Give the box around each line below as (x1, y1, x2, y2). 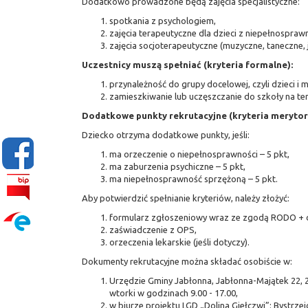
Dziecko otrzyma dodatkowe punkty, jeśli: (82, 130, 250, 140)
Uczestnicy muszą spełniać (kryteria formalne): (82, 60, 293, 69)
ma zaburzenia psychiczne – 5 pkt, (109, 162, 245, 171)
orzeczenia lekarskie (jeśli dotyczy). (109, 237, 250, 247)
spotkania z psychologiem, (109, 16, 216, 25)
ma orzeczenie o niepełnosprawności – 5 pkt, (109, 149, 289, 159)
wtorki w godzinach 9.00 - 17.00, (109, 288, 238, 298)
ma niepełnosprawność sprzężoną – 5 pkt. (109, 174, 278, 184)
